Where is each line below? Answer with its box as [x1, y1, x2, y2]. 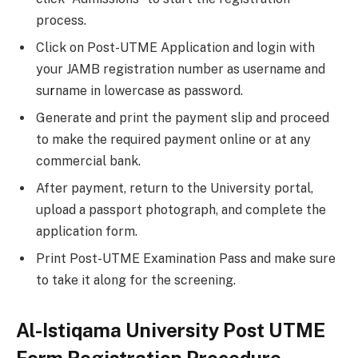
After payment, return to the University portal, [36, 181, 313, 197]
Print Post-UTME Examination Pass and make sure [36, 251, 336, 267]
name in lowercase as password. [55, 83, 243, 99]
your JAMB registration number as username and [36, 62, 325, 78]
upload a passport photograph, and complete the [36, 202, 326, 218]
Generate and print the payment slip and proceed [36, 110, 329, 126]
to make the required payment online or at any [36, 132, 311, 148]
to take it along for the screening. [36, 272, 236, 288]
